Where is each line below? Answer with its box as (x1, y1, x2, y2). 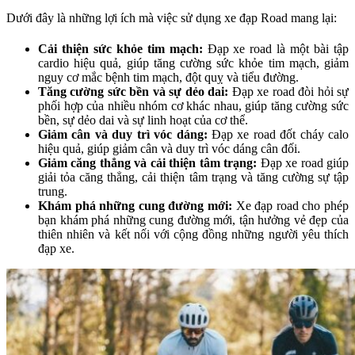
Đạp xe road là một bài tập (202, 42, 349, 56)
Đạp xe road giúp (257, 156, 349, 170)
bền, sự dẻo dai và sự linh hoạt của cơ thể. (38, 113, 248, 128)
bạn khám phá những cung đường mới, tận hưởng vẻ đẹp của (38, 213, 349, 227)
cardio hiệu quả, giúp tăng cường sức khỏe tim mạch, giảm (38, 56, 349, 71)
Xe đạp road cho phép (232, 199, 349, 213)
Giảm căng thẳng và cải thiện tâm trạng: (38, 156, 258, 170)
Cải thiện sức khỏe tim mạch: (38, 42, 203, 56)
